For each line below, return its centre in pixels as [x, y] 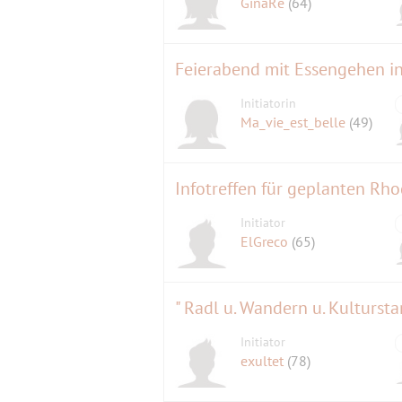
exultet [264, 360]
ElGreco [267, 241]
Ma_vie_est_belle [295, 122]
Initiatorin [269, 103]
